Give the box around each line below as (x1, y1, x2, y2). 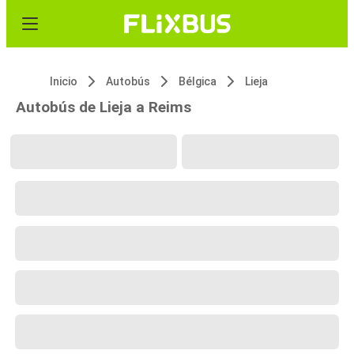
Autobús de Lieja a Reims (16, 98, 191, 116)
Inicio (50, 75, 77, 88)
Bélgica (179, 75, 217, 88)
